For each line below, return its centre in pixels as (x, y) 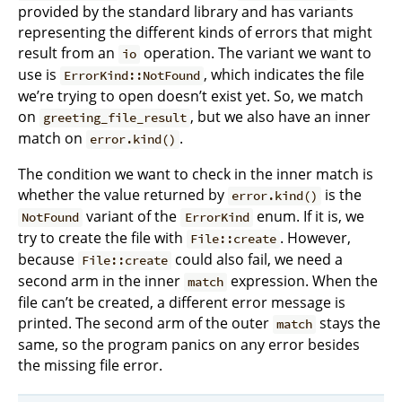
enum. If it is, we (308, 217)
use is (39, 75)
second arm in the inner (101, 281)
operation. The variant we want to (256, 53)
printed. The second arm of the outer (145, 323)
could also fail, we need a (258, 260)
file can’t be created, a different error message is (182, 303)
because (48, 260)
